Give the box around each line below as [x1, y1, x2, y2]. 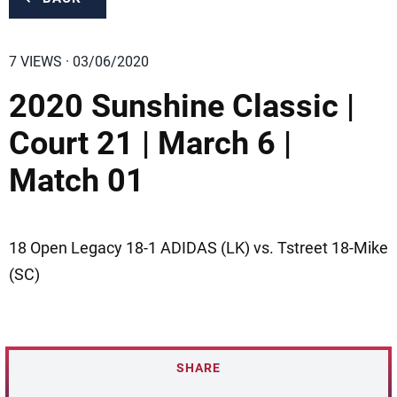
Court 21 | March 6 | [9, 125, 292, 162]
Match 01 [9, 162, 144, 199]
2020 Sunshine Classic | [9, 88, 354, 125]
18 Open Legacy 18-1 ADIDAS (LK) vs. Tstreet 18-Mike [9, 238, 388, 257]
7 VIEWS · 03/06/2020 [9, 53, 149, 70]
